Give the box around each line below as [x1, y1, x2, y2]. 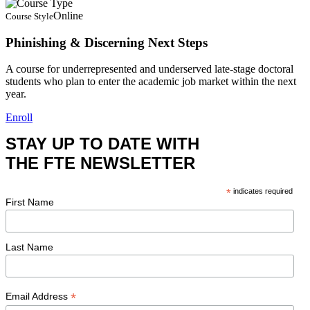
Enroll [6, 111, 33, 124]
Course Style [6, 10, 53, 21]
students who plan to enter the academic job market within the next [6, 75, 296, 88]
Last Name [6, 241, 53, 253]
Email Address [6, 291, 71, 302]
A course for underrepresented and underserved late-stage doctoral [6, 63, 293, 75]
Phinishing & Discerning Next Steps [6, 35, 208, 50]
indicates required [230, 187, 293, 196]
